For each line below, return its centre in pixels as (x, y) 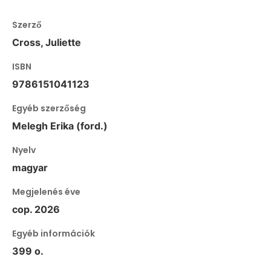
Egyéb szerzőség (49, 108)
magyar (30, 167)
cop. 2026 (36, 209)
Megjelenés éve (46, 191)
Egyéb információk (54, 233)
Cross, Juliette (47, 42)
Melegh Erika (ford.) (60, 126)
